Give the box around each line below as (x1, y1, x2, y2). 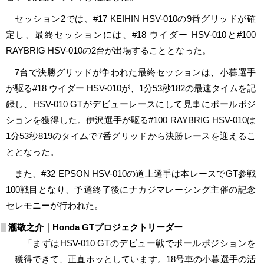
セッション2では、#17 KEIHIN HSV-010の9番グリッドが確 (5, 13, 256, 24)
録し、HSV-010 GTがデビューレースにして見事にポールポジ (5, 98, 256, 109)
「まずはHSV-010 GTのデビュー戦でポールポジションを (14, 237, 256, 248)
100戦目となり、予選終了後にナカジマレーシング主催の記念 (5, 184, 256, 194)
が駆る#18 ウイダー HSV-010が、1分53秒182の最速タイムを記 (5, 82, 256, 93)
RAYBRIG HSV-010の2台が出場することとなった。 (5, 45, 211, 55)
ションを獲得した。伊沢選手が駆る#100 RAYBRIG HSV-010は (5, 114, 256, 125)
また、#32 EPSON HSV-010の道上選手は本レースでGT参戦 (5, 168, 256, 179)
